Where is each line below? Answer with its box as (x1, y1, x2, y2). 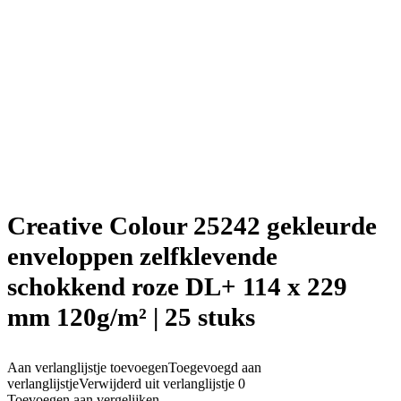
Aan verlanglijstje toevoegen (7, 360, 168, 375)
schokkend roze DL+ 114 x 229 (7, 272, 347, 301)
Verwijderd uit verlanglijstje (79, 376, 235, 391)
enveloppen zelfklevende (7, 242, 277, 270)
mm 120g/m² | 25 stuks (7, 303, 255, 331)
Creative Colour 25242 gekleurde (7, 211, 377, 240)
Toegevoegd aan (168, 360, 261, 375)
